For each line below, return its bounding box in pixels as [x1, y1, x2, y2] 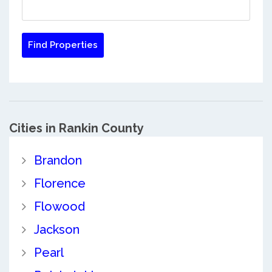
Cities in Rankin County [9, 120, 144, 135]
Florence [33, 176, 86, 191]
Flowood [33, 199, 85, 214]
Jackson [33, 222, 80, 237]
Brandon [33, 153, 82, 168]
